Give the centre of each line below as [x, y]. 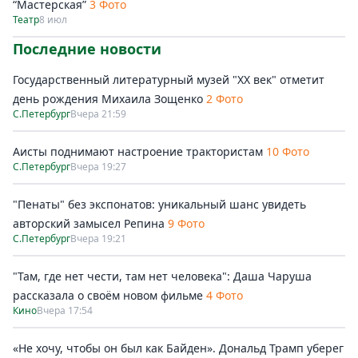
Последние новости [87, 49]
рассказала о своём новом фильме [108, 296]
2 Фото [225, 99]
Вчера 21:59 [98, 114]
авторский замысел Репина [89, 224]
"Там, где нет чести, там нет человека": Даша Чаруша [162, 276]
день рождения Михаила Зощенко [109, 99]
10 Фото [288, 152]
